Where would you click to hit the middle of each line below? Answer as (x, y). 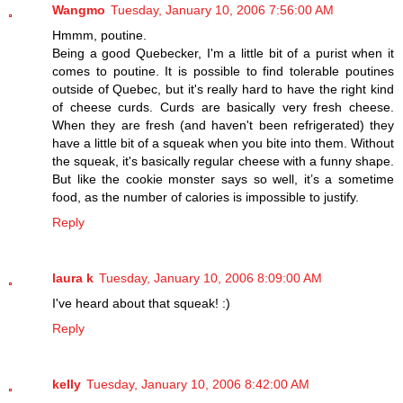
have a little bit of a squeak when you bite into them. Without (223, 143)
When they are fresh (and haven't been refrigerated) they (223, 125)
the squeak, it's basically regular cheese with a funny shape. (223, 161)
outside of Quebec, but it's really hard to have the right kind (223, 90)
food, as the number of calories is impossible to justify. (206, 197)
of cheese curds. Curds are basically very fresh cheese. (223, 107)
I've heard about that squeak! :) (141, 304)
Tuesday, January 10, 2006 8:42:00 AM (198, 384)
